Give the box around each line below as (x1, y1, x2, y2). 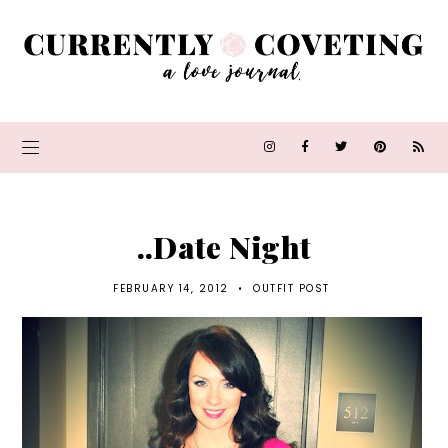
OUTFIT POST (253, 281, 330, 297)
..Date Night (136, 227, 312, 268)
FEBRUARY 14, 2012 (113, 281, 229, 297)
